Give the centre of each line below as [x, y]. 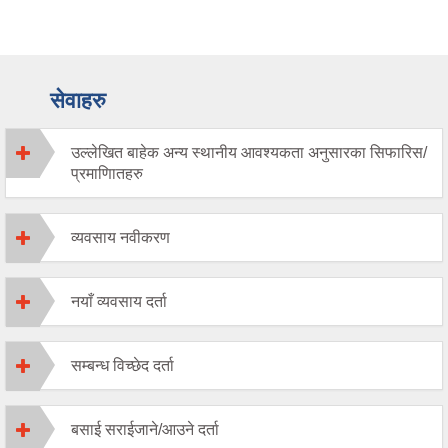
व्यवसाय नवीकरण [120, 237]
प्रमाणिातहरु [107, 173]
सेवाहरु [78, 100]
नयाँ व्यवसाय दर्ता [119, 301]
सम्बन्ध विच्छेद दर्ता [122, 365]
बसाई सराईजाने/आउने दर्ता [145, 429]
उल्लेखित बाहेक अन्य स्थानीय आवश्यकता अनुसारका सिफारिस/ [249, 152]
